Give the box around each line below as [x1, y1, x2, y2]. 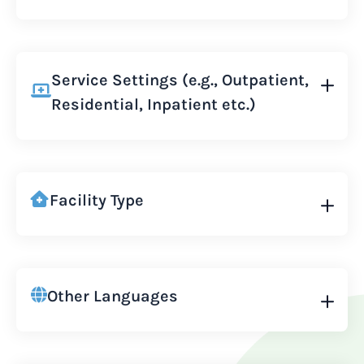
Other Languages [47, 287, 178, 305]
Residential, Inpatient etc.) [51, 95, 256, 114]
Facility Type [50, 191, 144, 210]
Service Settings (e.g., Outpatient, [51, 71, 309, 89]
